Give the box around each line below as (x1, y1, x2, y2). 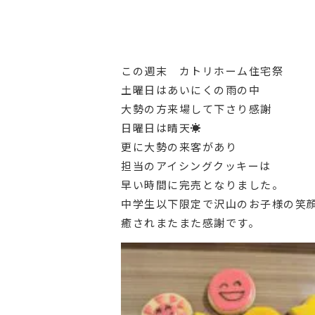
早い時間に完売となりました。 (121, 176, 283, 192)
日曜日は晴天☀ (121, 120, 202, 135)
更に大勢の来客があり (121, 139, 237, 154)
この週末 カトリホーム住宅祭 (121, 63, 283, 78)
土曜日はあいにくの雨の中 (121, 82, 260, 97)
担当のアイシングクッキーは (121, 157, 271, 173)
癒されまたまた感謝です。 (121, 214, 259, 230)
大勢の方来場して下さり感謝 (121, 101, 272, 116)
